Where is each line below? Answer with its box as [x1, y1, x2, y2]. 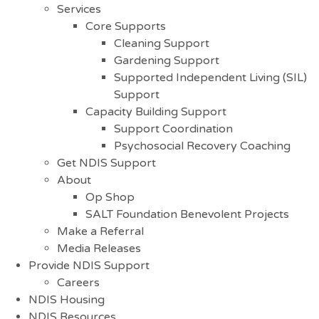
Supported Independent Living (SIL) [114, 70, 307, 85]
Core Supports [85, 19, 166, 34]
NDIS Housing [28, 293, 105, 308]
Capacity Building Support [85, 105, 226, 120]
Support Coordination [114, 122, 233, 137]
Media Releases [57, 241, 141, 256]
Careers [57, 276, 100, 291]
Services [57, 2, 101, 17]
